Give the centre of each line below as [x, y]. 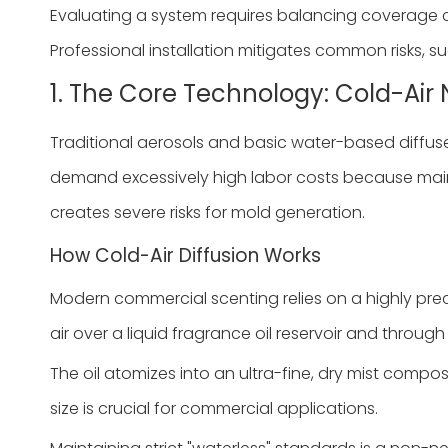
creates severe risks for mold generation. [207, 212]
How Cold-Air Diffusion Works [185, 255]
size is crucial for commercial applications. [214, 408]
